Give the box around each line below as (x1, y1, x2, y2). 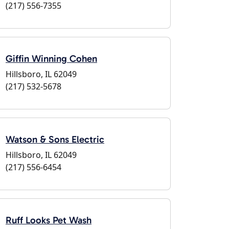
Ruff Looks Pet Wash (6, 214, 91, 226)
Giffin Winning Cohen (6, 53, 97, 64)
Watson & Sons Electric (6, 133, 104, 145)
